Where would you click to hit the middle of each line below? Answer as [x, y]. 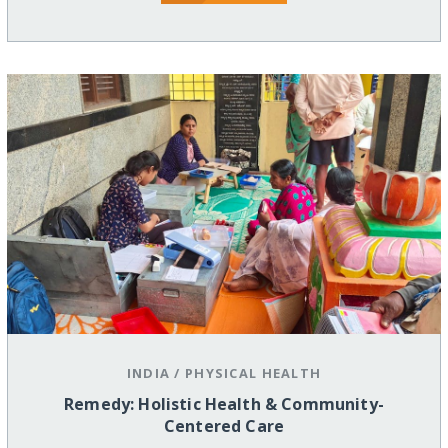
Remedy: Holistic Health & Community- [224, 404]
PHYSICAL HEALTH [253, 373]
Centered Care [224, 426]
